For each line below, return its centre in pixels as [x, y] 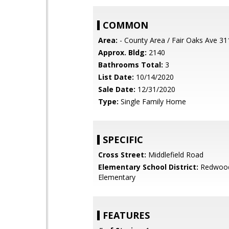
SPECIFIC [123, 140]
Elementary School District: [148, 167]
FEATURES [126, 215]
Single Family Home [152, 101]
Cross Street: [122, 155]
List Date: [116, 77]
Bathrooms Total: [131, 65]
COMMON [125, 25]
